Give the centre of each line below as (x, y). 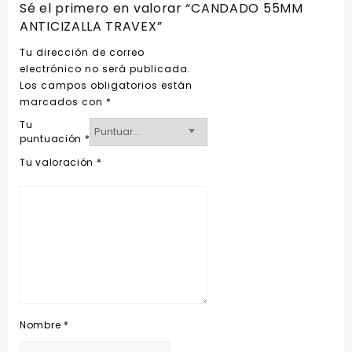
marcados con (63, 101)
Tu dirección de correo (82, 52)
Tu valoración (58, 162)
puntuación (52, 138)
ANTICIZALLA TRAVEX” (91, 26)
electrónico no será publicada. (105, 68)
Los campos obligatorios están (106, 85)
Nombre (42, 324)
